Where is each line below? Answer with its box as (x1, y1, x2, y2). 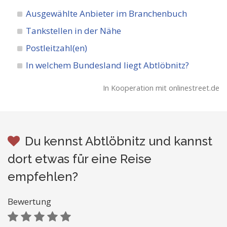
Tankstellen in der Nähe (26, 25, 122, 36)
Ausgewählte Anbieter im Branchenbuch (26, 8, 187, 19)
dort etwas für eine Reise (8, 152, 152, 166)
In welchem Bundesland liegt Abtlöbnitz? (26, 59, 190, 71)
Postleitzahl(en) (26, 42, 88, 54)
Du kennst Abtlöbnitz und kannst (25, 134, 212, 148)
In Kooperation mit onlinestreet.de (103, 83, 219, 93)
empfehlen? (8, 169, 78, 184)
